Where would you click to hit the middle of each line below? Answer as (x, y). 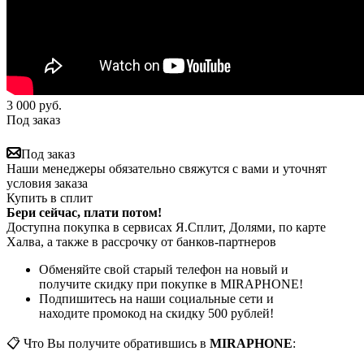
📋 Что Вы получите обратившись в (108, 343)
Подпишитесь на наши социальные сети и (156, 298)
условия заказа (47, 183)
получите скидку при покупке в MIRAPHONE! (171, 284)
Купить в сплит (50, 197)
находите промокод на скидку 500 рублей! (156, 313)
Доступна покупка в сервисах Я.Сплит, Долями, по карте (166, 227)
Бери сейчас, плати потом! (84, 212)
